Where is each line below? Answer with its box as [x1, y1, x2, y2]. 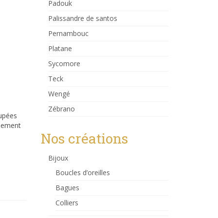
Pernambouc [48, 29, 89, 38]
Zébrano [48, 104, 75, 113]
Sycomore [48, 59, 80, 68]
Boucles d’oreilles [55, 168, 110, 177]
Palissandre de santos [48, 14, 117, 23]
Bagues [55, 183, 79, 192]
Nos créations [40, 129, 128, 147]
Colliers [55, 198, 78, 207]
